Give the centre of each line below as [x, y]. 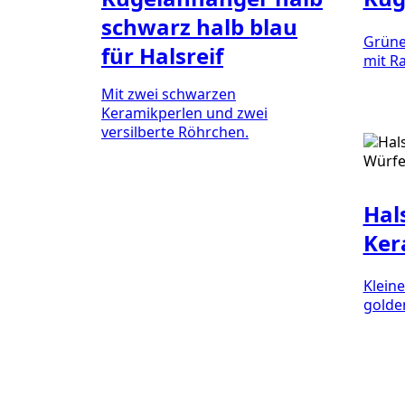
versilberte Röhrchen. [175, 132]
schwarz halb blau [199, 27]
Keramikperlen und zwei [184, 113]
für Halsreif [162, 56]
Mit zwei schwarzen [169, 94]
